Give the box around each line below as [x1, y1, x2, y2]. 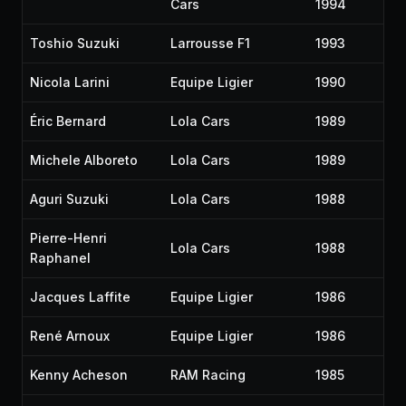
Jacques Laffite [30, 289, 130, 304]
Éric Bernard [30, 113, 106, 129]
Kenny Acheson [30, 367, 128, 382]
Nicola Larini [30, 74, 110, 90]
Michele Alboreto [30, 152, 138, 168]
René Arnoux [30, 328, 110, 343]
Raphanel [30, 250, 91, 266]
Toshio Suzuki [30, 35, 120, 51]
